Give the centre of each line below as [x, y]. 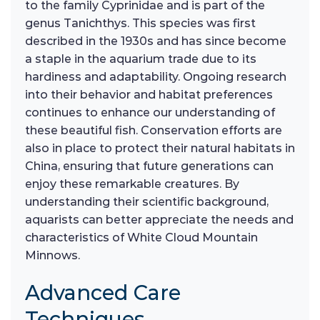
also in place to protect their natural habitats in [160, 148]
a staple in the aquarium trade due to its [141, 59]
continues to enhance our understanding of [150, 112]
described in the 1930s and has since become [156, 41]
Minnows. [52, 255]
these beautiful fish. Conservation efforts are [154, 130]
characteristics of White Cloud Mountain [141, 237]
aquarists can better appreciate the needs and [159, 219]
